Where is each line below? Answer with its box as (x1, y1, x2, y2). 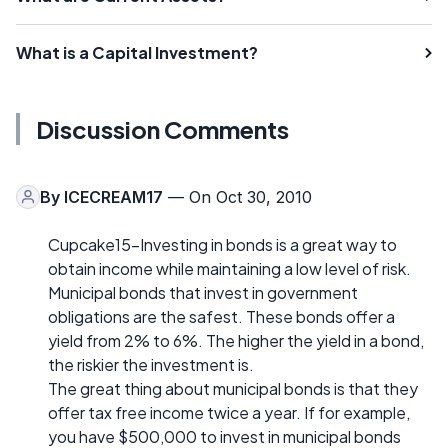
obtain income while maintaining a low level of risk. (48, 257, 411, 279)
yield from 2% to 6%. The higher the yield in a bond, (48, 329, 424, 351)
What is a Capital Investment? (16, 41, 258, 63)
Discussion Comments (36, 113, 289, 144)
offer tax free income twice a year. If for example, (48, 401, 410, 423)
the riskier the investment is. (48, 353, 254, 375)
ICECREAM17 (64, 186, 163, 207)
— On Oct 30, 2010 (163, 186, 312, 207)
